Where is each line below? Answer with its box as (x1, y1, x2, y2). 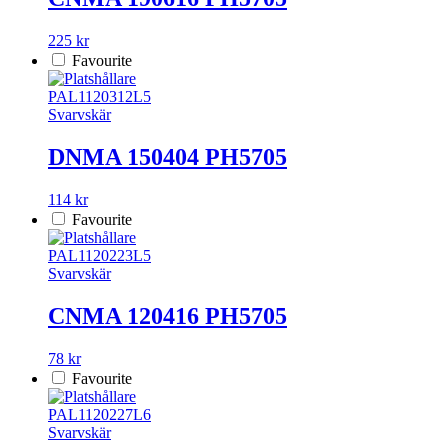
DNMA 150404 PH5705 (48, 143, 287, 170)
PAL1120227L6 (48, 405, 151, 423)
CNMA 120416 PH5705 (48, 302, 287, 329)
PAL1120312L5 (48, 87, 151, 105)
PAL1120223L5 (48, 246, 151, 264)
